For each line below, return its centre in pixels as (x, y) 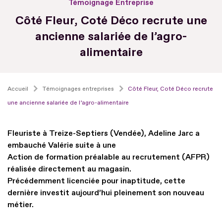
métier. (21, 204)
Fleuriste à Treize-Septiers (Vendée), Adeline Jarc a (104, 133)
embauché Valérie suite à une (62, 145)
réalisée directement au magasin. (69, 169)
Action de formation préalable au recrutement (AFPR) (109, 157)
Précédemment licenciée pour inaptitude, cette (96, 181)
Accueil (18, 89)
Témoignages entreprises (78, 89)
